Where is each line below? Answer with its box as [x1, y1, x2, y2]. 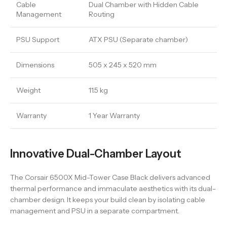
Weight [16, 86, 41, 95]
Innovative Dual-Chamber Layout [10, 147, 181, 161]
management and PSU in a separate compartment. [10, 206, 179, 215]
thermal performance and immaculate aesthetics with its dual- [10, 184, 216, 193]
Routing [89, 10, 115, 19]
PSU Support [16, 35, 59, 44]
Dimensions [16, 60, 54, 69]
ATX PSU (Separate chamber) [89, 35, 188, 44]
